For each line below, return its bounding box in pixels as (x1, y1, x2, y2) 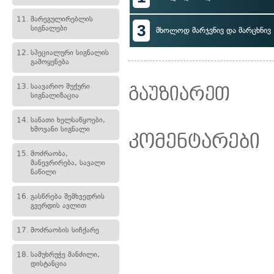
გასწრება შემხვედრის (31, 192, 105, 201)
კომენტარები (128, 131, 260, 152)
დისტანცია (31, 259, 67, 268)
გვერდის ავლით (31, 201, 86, 210)
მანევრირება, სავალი (31, 158, 105, 167)
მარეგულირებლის (31, 15, 93, 23)
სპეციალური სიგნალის (31, 48, 109, 57)
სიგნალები (31, 24, 67, 32)
